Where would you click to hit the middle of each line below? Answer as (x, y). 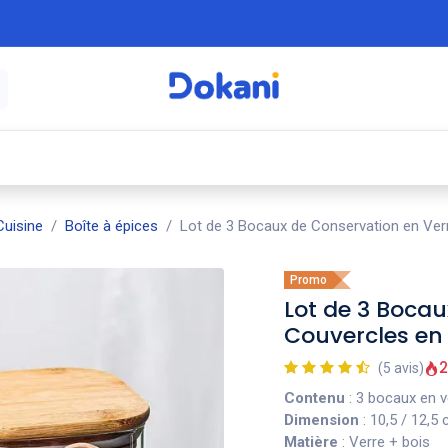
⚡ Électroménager (125, 157)
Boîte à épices (111, 226)
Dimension (321, 420)
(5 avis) (401, 368)
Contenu (314, 398)
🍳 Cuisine (295, 157)
